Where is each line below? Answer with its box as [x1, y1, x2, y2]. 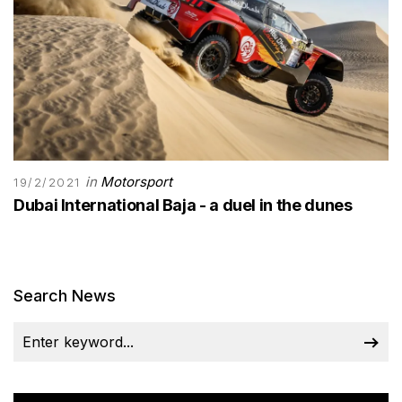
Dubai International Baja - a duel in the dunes [13, 195, 353, 214]
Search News [13, 285, 116, 305]
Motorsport [100, 172, 173, 190]
